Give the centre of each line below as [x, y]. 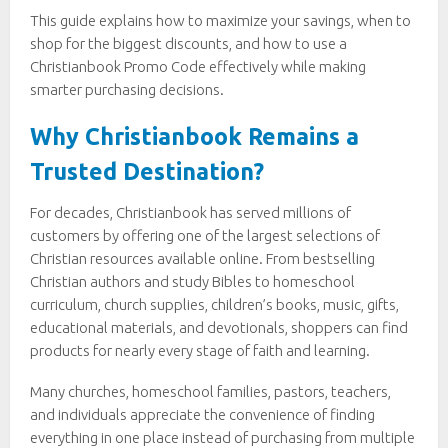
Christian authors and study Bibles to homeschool [192, 281]
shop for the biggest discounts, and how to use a [188, 43]
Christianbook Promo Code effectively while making [198, 66]
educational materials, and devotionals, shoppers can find [219, 327]
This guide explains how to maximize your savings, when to [220, 20]
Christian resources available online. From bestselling [202, 258]
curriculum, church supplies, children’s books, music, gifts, [214, 304]
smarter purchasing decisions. [127, 89]
